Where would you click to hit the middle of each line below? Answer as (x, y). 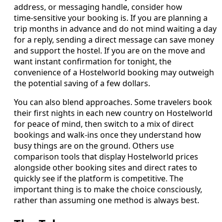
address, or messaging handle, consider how (98, 7)
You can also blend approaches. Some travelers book (113, 102)
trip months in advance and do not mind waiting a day (115, 29)
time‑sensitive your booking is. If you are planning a (111, 18)
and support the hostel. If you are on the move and (110, 51)
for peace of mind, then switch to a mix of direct (104, 124)
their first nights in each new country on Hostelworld (113, 113)
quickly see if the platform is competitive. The (99, 179)
